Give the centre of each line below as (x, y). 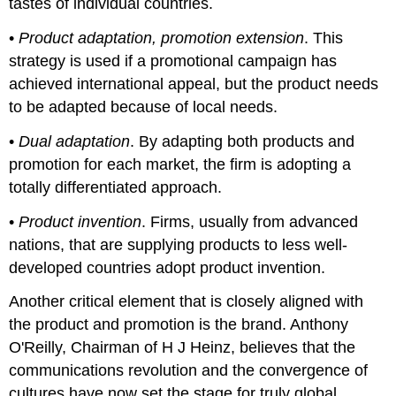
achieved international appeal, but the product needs (194, 84)
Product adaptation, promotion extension (162, 38)
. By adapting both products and (243, 141)
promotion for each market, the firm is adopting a (180, 164)
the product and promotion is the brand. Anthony (179, 325)
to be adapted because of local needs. (144, 107)
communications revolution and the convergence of (189, 371)
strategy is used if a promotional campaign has (173, 61)
